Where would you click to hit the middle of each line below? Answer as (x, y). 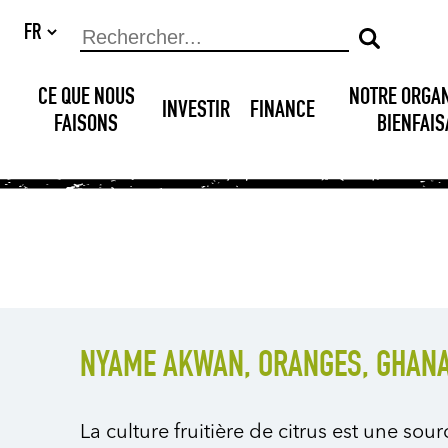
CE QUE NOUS (86, 98)
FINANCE (283, 112)
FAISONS (86, 125)
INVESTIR (196, 112)
